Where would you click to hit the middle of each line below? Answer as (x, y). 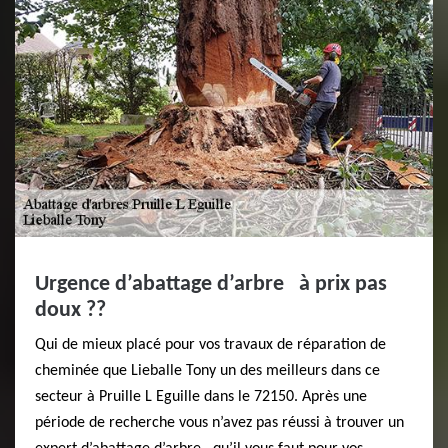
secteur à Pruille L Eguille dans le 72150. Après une (201, 397)
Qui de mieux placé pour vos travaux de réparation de (210, 345)
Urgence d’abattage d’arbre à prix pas (211, 284)
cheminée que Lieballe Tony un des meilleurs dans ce (207, 371)
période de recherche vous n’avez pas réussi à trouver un (219, 423)
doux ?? (70, 310)
